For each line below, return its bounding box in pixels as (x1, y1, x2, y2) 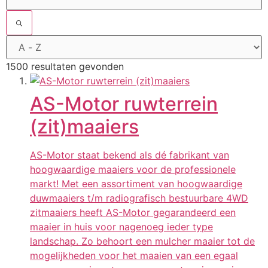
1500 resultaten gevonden (6, 60, 124, 73)
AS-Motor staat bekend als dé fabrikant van (30, 149, 229, 162)
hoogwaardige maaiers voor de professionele (30, 163, 236, 176)
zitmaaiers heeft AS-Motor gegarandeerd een (30, 206, 236, 219)
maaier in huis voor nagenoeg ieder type (30, 221, 213, 233)
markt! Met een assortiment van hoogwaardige (30, 178, 242, 190)
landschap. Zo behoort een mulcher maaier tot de (30, 235, 255, 248)
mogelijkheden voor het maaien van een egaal (30, 249, 238, 262)
